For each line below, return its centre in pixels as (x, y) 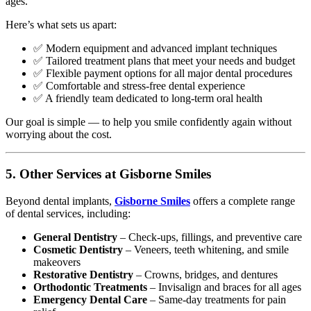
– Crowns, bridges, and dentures (205, 274)
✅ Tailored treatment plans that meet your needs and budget (164, 61)
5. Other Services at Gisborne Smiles (108, 174)
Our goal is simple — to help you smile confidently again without (149, 122)
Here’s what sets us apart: (61, 25)
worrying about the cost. (59, 135)
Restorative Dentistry (83, 274)
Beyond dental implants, (60, 201)
